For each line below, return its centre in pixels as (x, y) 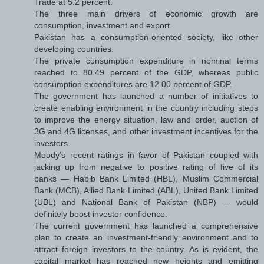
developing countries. (74, 49)
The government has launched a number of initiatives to (146, 96)
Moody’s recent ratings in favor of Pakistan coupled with (146, 155)
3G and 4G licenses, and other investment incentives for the (146, 131)
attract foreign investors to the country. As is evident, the (146, 249)
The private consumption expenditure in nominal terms (146, 60)
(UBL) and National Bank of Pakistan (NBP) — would (146, 202)
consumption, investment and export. (103, 25)
